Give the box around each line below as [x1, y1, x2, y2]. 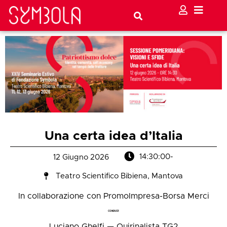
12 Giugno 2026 [53, 154, 109, 162]
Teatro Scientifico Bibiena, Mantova [56, 172, 183, 180]
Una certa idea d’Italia [44, 130, 183, 143]
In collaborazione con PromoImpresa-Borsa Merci [18, 192, 209, 201]
